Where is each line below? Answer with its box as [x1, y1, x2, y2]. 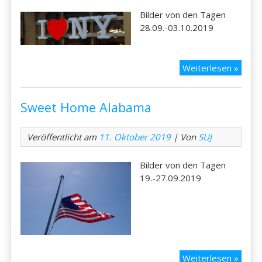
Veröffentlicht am [27, 130, 99, 143]
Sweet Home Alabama [20, 98, 152, 116]
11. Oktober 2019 [99, 130, 171, 143]
